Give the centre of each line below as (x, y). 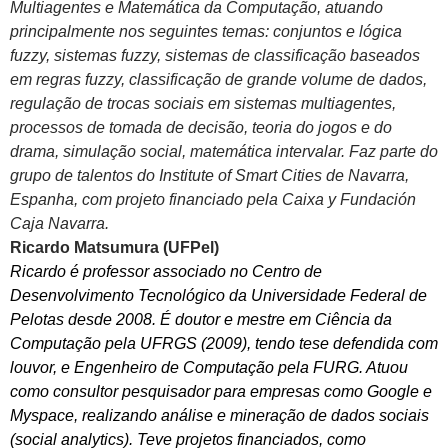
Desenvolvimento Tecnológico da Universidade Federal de (218, 296)
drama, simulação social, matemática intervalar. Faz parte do (224, 152)
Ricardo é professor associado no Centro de (166, 272)
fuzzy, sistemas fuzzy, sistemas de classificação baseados (215, 56)
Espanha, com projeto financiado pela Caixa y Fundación (213, 200)
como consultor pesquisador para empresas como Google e (221, 392)
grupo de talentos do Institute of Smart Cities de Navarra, (209, 176)
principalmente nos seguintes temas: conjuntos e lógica (206, 32)
